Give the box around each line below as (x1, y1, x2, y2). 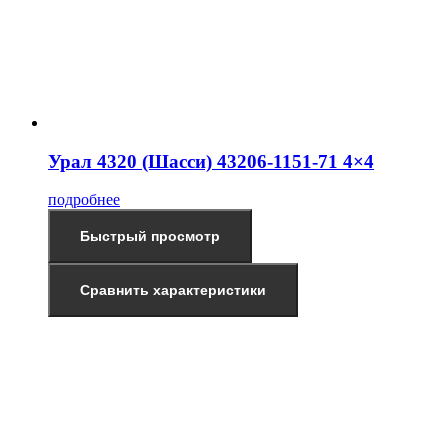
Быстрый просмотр (80, 228, 220, 245)
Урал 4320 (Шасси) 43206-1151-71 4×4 (48, 150, 374, 172)
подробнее (48, 191, 120, 209)
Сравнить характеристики (80, 282, 266, 299)
